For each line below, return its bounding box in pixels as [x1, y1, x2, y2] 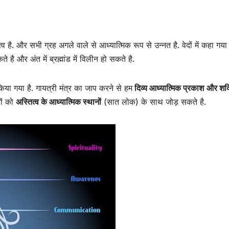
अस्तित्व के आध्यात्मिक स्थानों [16, 97, 101, 107]
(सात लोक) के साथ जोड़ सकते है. [101, 97, 206, 107]
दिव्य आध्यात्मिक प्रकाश [132, 83, 204, 94]
